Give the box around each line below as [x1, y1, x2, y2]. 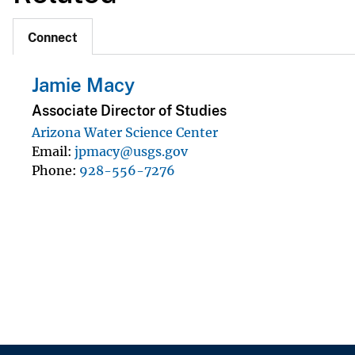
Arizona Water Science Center [32, 124, 218, 140]
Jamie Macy [32, 74, 135, 97]
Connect [28, 30, 78, 46]
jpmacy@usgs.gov [74, 143, 188, 159]
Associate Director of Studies [32, 101, 227, 119]
